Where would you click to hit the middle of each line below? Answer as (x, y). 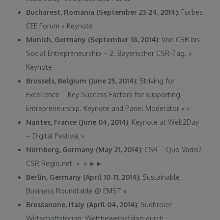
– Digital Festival (54, 136)
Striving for (157, 81)
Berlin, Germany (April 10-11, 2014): (83, 177)
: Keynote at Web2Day (164, 122)
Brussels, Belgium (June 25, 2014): (83, 81)
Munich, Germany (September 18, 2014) (92, 39)
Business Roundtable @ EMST (75, 191)
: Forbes (191, 12)
